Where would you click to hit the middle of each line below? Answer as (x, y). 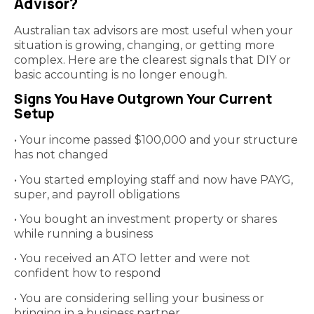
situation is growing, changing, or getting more (144, 45)
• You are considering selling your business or (139, 298)
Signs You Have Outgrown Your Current (143, 99)
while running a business (83, 233)
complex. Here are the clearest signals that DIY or (152, 60)
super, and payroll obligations (97, 194)
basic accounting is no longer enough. (121, 74)
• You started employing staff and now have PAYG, (153, 179)
